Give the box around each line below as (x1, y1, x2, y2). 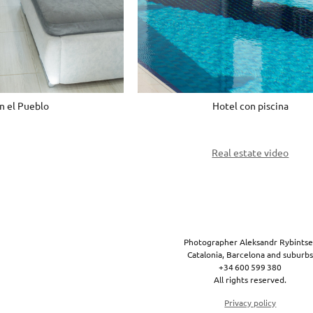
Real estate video (212, 146, 289, 159)
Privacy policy (224, 297, 277, 309)
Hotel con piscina (212, 99, 289, 112)
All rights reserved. (214, 274, 287, 286)
